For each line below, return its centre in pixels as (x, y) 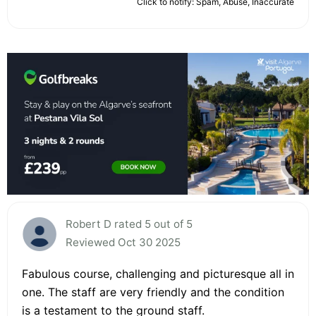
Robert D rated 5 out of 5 (129, 224)
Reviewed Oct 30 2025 (123, 242)
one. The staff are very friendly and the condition (153, 292)
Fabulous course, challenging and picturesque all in (158, 273)
